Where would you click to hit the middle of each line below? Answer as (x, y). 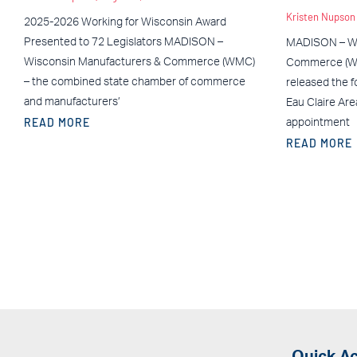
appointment (318, 122)
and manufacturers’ (72, 102)
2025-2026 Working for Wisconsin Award (125, 22)
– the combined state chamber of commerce (135, 82)
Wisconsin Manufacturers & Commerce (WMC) (139, 62)
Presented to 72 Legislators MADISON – (124, 42)
